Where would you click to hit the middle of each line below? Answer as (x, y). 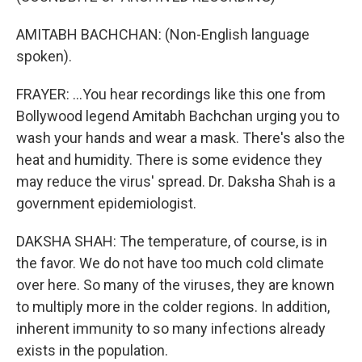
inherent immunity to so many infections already (171, 328)
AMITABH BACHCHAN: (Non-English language (163, 34)
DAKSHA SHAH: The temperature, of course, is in (172, 241)
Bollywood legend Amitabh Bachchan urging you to (178, 116)
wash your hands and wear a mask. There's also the (181, 138)
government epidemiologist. (106, 203)
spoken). (44, 56)
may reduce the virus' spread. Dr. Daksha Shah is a (176, 181)
